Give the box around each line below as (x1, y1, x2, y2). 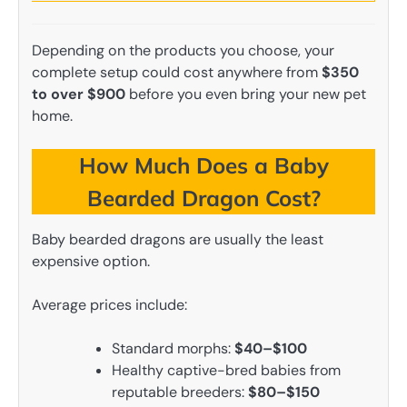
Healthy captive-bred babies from (112, 360, 341, 380)
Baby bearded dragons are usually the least (32, 229, 323, 249)
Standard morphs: (112, 338, 234, 358)
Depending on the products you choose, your (32, 40, 334, 60)
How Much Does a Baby (78, 151, 329, 179)
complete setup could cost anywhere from (32, 62, 322, 82)
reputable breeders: (112, 382, 248, 402)
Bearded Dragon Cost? (86, 184, 321, 212)
